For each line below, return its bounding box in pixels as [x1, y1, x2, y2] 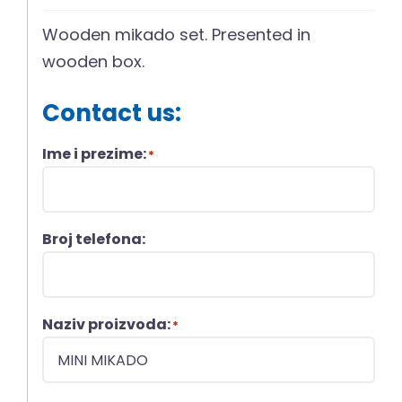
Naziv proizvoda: [42, 314, 171, 336]
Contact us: [42, 97, 182, 130]
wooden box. [42, 50, 145, 74]
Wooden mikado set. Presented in [42, 23, 311, 47]
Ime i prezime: [42, 144, 147, 165]
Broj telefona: [42, 229, 146, 250]
